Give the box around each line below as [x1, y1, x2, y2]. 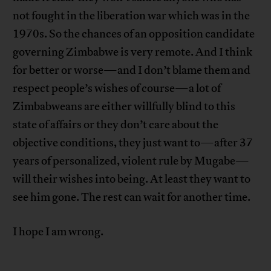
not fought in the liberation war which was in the [13, 8, 250, 24]
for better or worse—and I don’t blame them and [13, 63, 251, 78]
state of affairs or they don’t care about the [13, 117, 219, 132]
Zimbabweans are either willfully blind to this [13, 99, 236, 114]
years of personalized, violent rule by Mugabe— [13, 154, 250, 169]
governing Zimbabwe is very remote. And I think [13, 45, 253, 60]
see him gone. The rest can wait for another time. [13, 190, 251, 205]
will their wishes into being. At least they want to [13, 172, 251, 187]
